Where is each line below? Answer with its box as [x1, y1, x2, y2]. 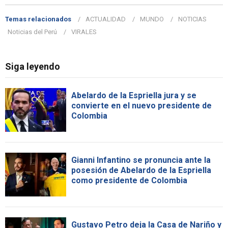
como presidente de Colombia [71, 175, 187, 185]
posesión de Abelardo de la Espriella [71, 165, 211, 175]
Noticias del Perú [8, 27, 57, 36]
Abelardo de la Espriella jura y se [71, 90, 196, 100]
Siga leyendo [5, 61, 60, 72]
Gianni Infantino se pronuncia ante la [71, 155, 211, 165]
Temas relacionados [5, 15, 71, 23]
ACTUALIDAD [85, 15, 126, 23]
